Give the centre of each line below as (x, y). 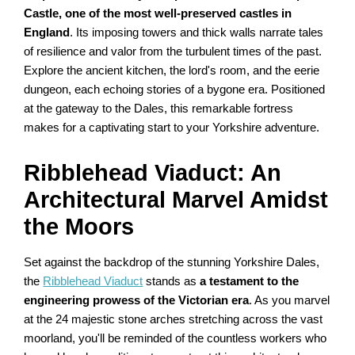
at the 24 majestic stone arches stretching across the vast (174, 320)
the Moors (79, 227)
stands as (172, 282)
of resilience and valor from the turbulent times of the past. (173, 52)
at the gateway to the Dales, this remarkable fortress (159, 109)
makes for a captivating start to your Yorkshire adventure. (172, 128)
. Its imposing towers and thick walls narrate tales (197, 33)
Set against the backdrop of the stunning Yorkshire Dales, (172, 263)
